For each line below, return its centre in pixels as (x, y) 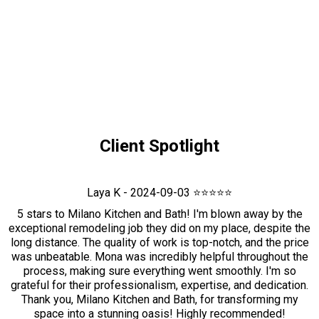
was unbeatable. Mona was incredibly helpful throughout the (159, 257)
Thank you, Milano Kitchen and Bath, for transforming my (159, 299)
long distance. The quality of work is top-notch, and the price (159, 242)
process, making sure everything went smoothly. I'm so (159, 271)
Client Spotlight (159, 146)
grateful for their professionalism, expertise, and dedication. (159, 285)
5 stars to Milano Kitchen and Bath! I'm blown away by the (159, 214)
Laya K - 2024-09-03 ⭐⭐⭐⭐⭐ (159, 193)
